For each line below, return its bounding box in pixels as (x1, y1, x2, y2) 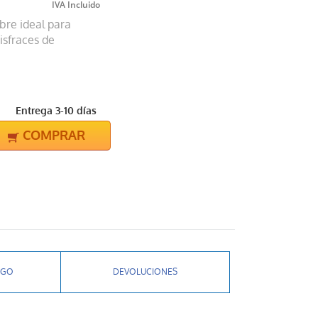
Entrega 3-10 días (16, 104, 97, 118)
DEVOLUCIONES (112, 266, 177, 278)
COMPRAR (23, 127, 85, 144)
